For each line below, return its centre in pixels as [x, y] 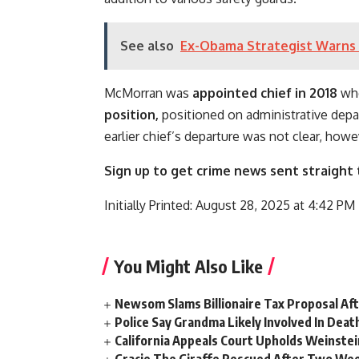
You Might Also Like [188, 266]
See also [147, 46]
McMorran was [148, 93]
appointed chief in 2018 [265, 93]
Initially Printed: [150, 206]
